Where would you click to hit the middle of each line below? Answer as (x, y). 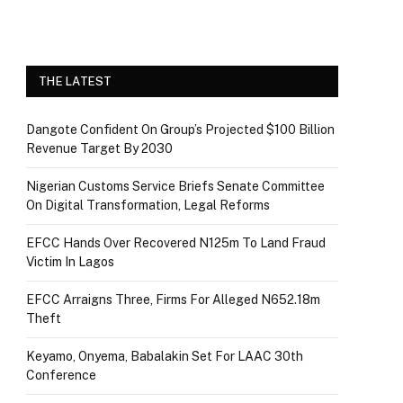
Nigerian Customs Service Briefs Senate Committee (175, 187)
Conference (63, 376)
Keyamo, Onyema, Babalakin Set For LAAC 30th (165, 357)
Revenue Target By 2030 (99, 149)
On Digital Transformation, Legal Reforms (148, 206)
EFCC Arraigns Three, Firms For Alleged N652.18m (173, 300)
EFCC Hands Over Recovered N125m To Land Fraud (176, 243)
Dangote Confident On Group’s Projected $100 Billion (180, 130)
